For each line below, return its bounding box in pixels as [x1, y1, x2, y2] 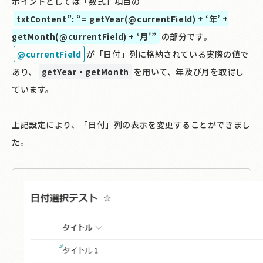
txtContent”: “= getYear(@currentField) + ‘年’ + [16, 12, 228, 25]
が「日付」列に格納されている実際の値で [86, 48, 249, 60]
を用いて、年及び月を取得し [133, 65, 244, 77]
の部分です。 [161, 30, 213, 42]
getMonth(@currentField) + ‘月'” [12, 30, 157, 42]
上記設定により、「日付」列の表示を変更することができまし [12, 118, 251, 130]
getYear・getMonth [41, 65, 129, 77]
